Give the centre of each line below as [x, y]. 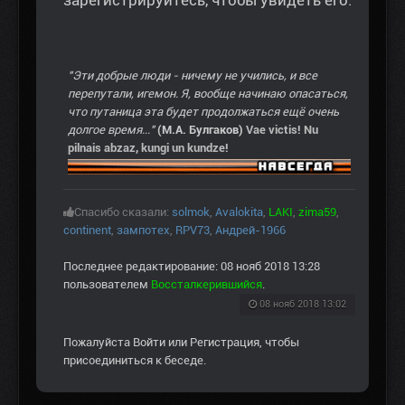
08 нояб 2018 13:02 [303, 305]
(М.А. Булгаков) [200, 130]
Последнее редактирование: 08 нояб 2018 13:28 [192, 267]
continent [87, 231]
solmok [191, 212]
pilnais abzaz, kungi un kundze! [148, 148]
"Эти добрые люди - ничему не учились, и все [193, 76]
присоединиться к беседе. [135, 361]
